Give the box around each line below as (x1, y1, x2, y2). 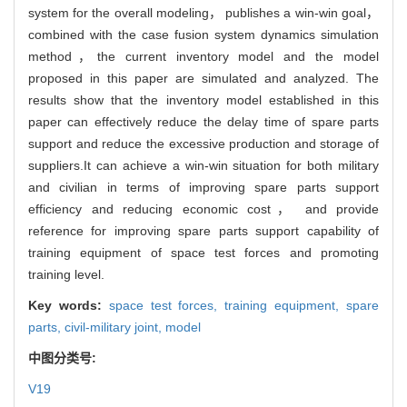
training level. (28, 266, 104, 282)
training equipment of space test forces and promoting (28, 244, 379, 260)
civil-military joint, (65, 319, 165, 334)
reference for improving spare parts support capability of (28, 223, 379, 238)
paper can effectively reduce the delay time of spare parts (28, 114, 379, 129)
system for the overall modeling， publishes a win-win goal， (28, 5, 379, 20)
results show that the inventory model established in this (28, 92, 379, 107)
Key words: (28, 297, 109, 313)
